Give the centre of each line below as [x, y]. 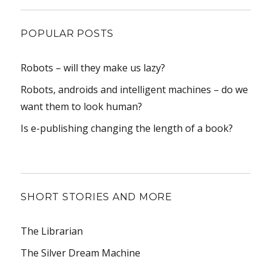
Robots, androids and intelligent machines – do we [135, 89]
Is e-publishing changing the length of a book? [127, 128]
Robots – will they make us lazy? [93, 67]
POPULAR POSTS [67, 33]
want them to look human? [82, 106]
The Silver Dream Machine [81, 253]
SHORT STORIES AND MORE [96, 197]
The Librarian [52, 231]
